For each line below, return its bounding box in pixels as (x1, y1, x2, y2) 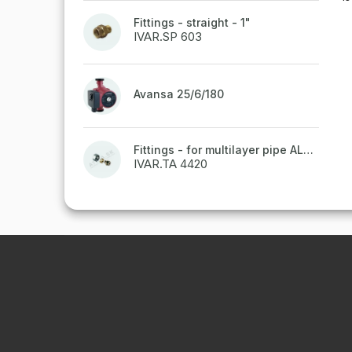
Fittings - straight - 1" (134, 16, 251, 30)
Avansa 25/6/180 (134, 87, 224, 101)
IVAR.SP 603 (134, 29, 202, 45)
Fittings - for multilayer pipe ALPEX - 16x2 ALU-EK (303, 143, 313, 157)
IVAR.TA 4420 (134, 156, 207, 172)
